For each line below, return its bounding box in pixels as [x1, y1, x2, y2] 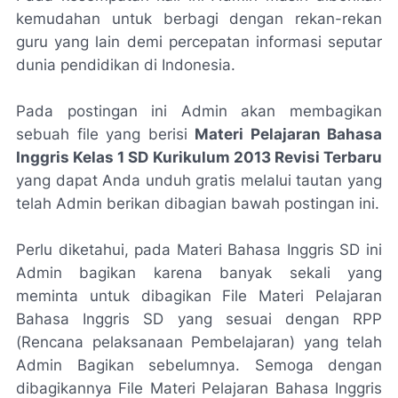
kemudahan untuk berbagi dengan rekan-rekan [16, 10, 382, 28]
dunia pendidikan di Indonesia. [16, 56, 235, 74]
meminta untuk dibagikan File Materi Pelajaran [16, 287, 382, 305]
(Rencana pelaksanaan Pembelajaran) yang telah [16, 333, 382, 351]
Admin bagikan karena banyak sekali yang [16, 264, 382, 282]
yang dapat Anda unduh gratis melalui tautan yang [16, 171, 382, 189]
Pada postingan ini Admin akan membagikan [16, 102, 382, 120]
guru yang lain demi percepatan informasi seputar [16, 33, 382, 51]
